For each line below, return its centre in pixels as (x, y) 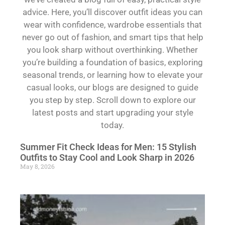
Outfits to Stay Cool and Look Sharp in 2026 (107, 157)
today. (113, 125)
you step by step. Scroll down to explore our (113, 100)
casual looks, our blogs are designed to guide (113, 87)
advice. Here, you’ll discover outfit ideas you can (113, 12)
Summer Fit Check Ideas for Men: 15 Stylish (108, 147)
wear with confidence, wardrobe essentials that (113, 24)
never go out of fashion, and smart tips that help (113, 37)
